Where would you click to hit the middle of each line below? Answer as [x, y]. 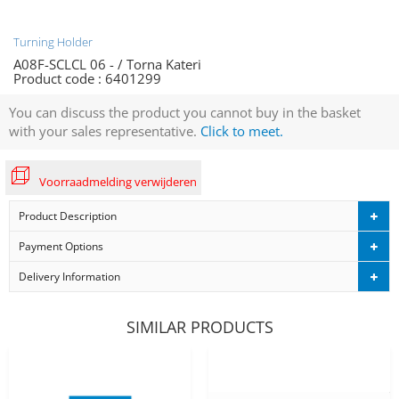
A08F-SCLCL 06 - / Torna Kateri [107, 64]
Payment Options [61, 246]
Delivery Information [69, 277]
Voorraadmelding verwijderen [118, 182]
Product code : [57, 78]
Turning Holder [53, 42]
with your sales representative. [105, 131]
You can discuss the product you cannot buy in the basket [185, 112]
